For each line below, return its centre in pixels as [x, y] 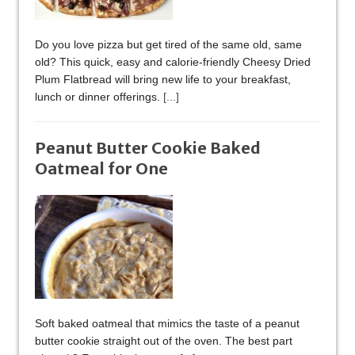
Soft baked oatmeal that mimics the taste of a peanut [167, 324]
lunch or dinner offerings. [99, 97]
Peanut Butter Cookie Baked [148, 148]
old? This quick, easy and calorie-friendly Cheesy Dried [173, 62]
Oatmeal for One [101, 169]
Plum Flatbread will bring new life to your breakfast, [163, 80]
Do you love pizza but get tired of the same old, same [168, 45]
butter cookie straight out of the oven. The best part [164, 341]
